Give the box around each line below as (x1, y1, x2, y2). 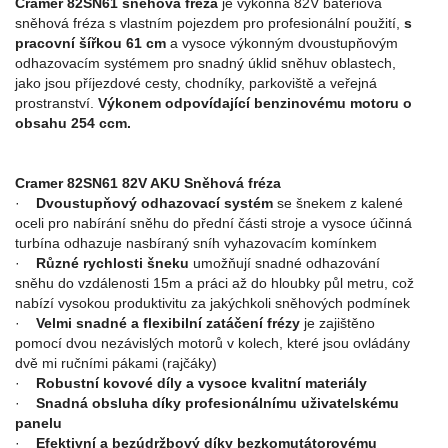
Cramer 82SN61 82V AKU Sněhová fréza (15, 175, 281, 191)
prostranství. (15, 95, 98, 111)
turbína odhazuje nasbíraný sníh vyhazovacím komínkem (15, 235, 377, 251)
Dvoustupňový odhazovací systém (36, 195, 277, 211)
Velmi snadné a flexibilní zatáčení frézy (36, 315, 300, 331)
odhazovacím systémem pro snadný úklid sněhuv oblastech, (15, 55, 396, 71)
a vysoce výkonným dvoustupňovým (166, 35, 398, 51)
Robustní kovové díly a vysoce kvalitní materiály (36, 375, 367, 391)
